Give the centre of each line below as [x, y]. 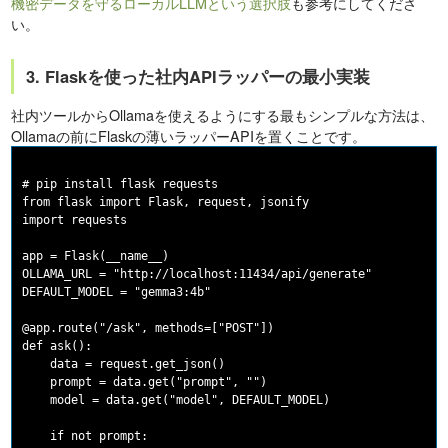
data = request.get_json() [124, 364]
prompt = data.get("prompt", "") [145, 382]
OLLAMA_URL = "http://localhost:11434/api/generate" [197, 274]
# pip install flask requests [120, 184]
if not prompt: [85, 436]
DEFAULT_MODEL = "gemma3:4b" [117, 292]
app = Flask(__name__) [96, 256]
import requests [75, 220]
